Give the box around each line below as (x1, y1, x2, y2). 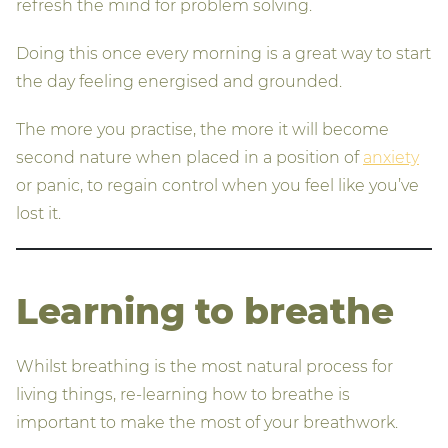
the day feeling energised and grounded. (16, 71, 342, 91)
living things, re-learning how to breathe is (16, 384, 350, 404)
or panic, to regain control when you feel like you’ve (16, 175, 419, 195)
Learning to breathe (16, 288, 394, 333)
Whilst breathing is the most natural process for (16, 356, 393, 376)
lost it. (16, 203, 61, 223)
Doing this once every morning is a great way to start (16, 43, 431, 63)
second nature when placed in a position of (16, 147, 363, 167)
